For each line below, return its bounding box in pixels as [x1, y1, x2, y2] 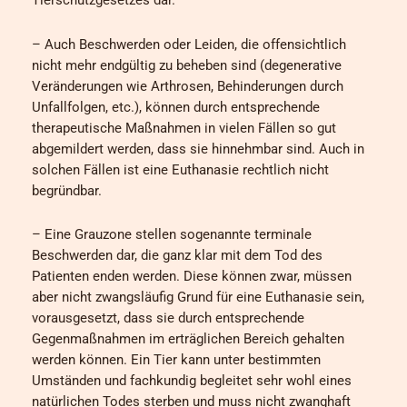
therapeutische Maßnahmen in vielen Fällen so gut [32, 119, 336, 136]
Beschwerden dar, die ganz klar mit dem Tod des [32, 247, 323, 264]
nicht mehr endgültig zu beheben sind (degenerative [32, 56, 342, 74]
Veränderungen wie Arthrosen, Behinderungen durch [32, 77, 343, 94]
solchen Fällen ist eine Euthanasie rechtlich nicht [32, 161, 329, 178]
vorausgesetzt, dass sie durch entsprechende [32, 310, 304, 327]
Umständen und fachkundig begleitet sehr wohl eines [32, 372, 352, 390]
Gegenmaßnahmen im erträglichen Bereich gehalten [32, 331, 344, 348]
